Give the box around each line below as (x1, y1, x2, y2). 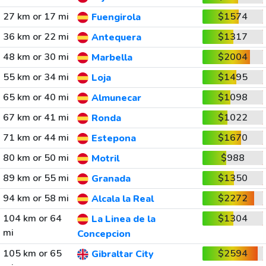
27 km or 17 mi (2, 10, 69, 23)
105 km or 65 (2, 247, 62, 260)
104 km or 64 (2, 212, 62, 225)
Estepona (91, 132, 136, 145)
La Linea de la (91, 213, 156, 226)
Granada (91, 172, 131, 186)
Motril (91, 152, 119, 166)
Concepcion (77, 227, 131, 241)
